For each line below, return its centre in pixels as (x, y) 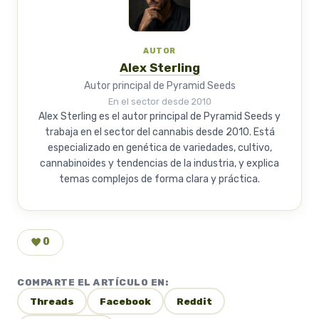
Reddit (194, 301)
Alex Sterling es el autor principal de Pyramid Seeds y (159, 116)
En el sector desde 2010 (159, 101)
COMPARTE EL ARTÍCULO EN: (93, 282)
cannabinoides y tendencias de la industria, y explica (159, 163)
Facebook (125, 301)
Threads (52, 301)
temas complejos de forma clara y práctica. (159, 179)
